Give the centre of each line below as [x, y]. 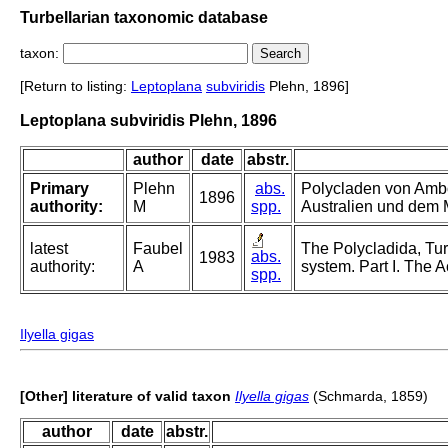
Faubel [158, 249]
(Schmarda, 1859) [368, 396]
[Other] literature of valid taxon [125, 396]
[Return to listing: [75, 86]
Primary [59, 189]
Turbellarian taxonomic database [144, 17]
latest [49, 249]
